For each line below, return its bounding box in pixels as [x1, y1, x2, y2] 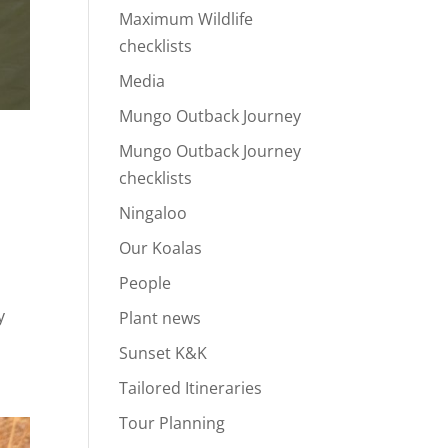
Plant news [119, 307, 202, 330]
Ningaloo [119, 202, 188, 225]
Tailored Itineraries [119, 377, 263, 400]
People [119, 272, 172, 295]
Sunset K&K [119, 342, 208, 365]
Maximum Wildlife [119, 8, 254, 31]
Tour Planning [119, 412, 226, 435]
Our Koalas [119, 237, 203, 260]
